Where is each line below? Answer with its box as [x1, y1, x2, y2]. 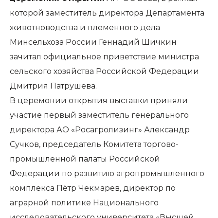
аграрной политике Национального [10, 198, 159, 208]
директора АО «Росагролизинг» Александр [10, 125, 190, 135]
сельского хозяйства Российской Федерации [10, 67, 199, 76]
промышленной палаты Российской [10, 154, 160, 164]
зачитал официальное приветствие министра [10, 52, 199, 62]
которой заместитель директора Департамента [10, 8, 204, 18]
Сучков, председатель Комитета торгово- [10, 140, 179, 149]
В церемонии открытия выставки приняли [10, 96, 188, 106]
